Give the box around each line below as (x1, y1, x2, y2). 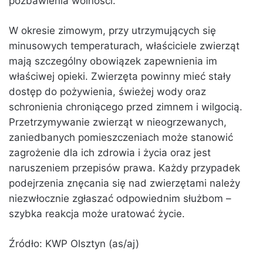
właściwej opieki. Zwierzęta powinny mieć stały (9, 70, 231, 83)
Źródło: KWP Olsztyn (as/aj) (9, 238, 139, 250)
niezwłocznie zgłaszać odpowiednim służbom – (9, 193, 231, 205)
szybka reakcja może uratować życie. (9, 208, 185, 220)
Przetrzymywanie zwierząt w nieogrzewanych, (9, 116, 227, 129)
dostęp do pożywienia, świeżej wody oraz (9, 86, 206, 98)
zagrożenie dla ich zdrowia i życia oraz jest (9, 147, 211, 159)
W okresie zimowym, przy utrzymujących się (9, 25, 216, 37)
